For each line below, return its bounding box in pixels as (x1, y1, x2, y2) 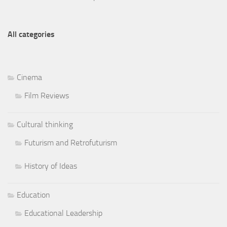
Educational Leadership (24, 208, 102, 218)
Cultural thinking (17, 119, 73, 129)
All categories (8, 29, 55, 39)
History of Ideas (24, 161, 77, 171)
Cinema (17, 72, 42, 82)
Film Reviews (24, 90, 69, 100)
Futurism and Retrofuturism (24, 137, 117, 147)
